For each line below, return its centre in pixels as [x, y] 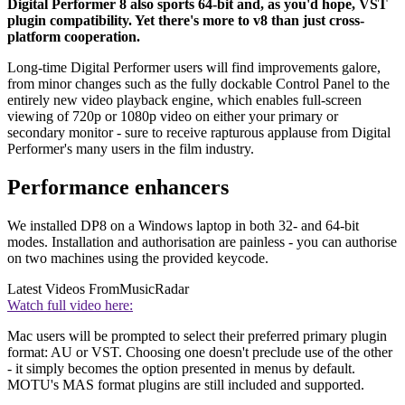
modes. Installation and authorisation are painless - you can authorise [202, 242]
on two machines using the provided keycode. [138, 259]
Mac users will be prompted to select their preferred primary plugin [197, 336]
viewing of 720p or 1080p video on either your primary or [173, 117]
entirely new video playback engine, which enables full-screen [184, 100]
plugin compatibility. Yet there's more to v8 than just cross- [186, 21]
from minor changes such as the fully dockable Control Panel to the [198, 84]
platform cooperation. [74, 37]
